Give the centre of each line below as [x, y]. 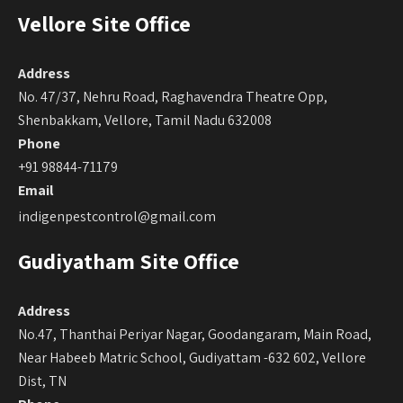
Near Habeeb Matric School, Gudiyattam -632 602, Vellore [192, 357]
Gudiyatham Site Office [129, 260]
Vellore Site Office [104, 23]
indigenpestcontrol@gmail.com [117, 216]
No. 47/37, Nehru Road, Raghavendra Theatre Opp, [173, 96]
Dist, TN [42, 381]
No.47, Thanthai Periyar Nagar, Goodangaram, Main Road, [195, 334]
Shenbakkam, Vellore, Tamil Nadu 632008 [145, 120]
